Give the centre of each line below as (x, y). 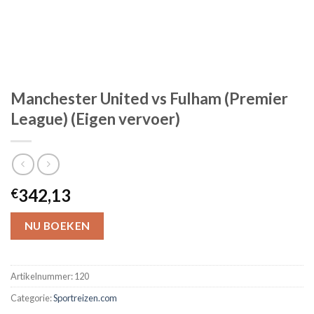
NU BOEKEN (57, 225)
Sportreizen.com (85, 298)
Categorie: (32, 298)
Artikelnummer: (42, 276)
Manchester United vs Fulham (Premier (149, 98)
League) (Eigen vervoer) (95, 119)
